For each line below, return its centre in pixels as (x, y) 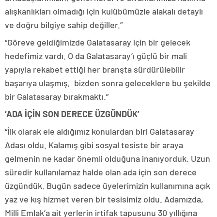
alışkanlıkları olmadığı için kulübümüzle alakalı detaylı (104, 11)
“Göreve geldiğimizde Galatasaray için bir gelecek (98, 42)
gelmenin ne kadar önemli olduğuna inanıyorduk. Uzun (108, 159)
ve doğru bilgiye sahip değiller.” (64, 25)
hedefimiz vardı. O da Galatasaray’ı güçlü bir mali (96, 56)
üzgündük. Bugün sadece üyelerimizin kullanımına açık (108, 186)
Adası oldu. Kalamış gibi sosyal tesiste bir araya (94, 145)
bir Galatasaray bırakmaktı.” (57, 97)
